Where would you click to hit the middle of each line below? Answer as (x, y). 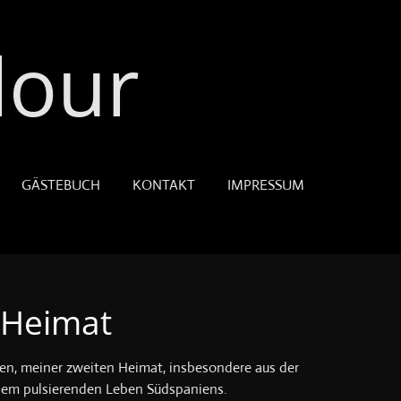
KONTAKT (164, 185)
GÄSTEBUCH (61, 185)
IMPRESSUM (266, 185)
